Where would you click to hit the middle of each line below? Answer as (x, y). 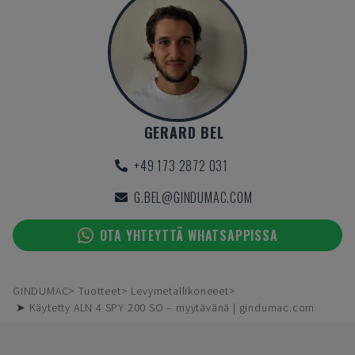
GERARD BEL (184, 132)
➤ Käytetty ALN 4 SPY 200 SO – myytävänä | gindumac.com (166, 307)
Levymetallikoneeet (180, 291)
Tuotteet (100, 291)
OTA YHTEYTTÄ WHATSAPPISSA (189, 235)
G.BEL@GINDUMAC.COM (193, 197)
